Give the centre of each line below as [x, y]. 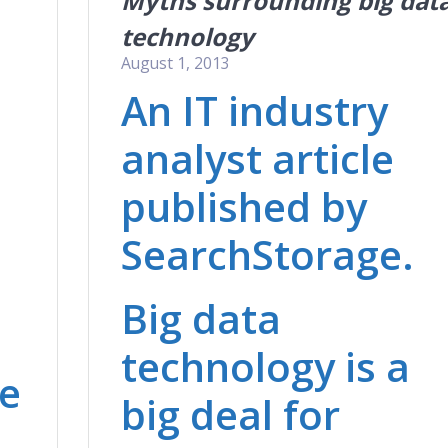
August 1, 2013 [175, 62]
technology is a [265, 366]
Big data [200, 318]
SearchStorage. [267, 254]
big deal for [230, 414]
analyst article [257, 158]
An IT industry [254, 110]
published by [243, 206]
